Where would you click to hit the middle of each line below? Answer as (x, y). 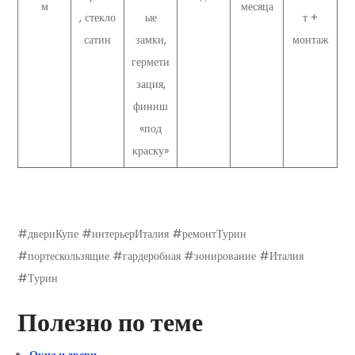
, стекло (97, 18)
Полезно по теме (110, 322)
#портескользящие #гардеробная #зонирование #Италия (160, 256)
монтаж (310, 40)
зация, (151, 84)
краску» (151, 151)
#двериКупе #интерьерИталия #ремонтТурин (132, 233)
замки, (151, 40)
